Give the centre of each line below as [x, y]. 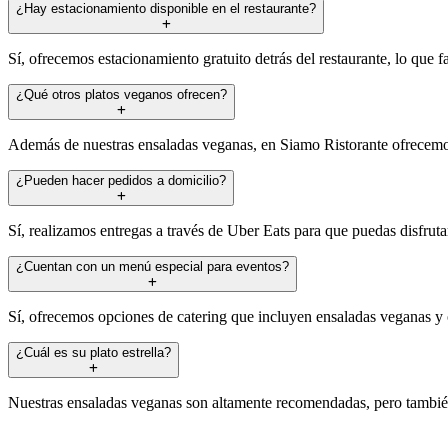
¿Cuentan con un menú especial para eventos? [152, 266]
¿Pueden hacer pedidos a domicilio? [121, 180]
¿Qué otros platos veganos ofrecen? [121, 94]
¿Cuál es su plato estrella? [93, 352]
